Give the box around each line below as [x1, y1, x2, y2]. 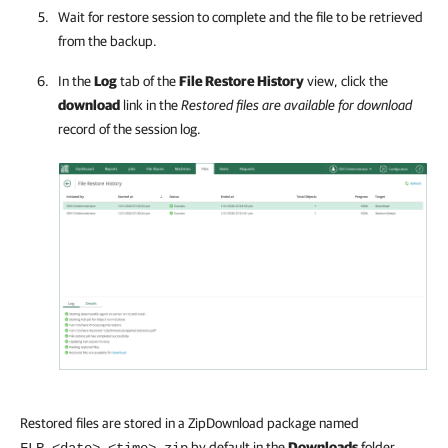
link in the [120, 96, 181, 113]
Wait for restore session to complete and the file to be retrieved [58, 8, 423, 25]
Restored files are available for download [181, 96, 412, 113]
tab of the [117, 72, 179, 89]
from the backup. [58, 32, 157, 49]
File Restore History [179, 72, 304, 89]
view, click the [304, 72, 388, 89]
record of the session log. [58, 120, 201, 137]
